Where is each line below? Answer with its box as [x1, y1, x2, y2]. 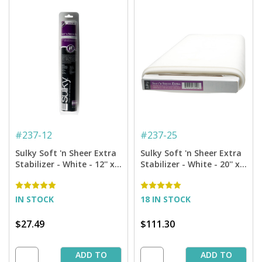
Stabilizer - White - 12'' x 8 [15, 158, 122, 170]
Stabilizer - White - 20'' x [140, 158, 240, 170]
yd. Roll [15, 170, 45, 181]
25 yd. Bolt [140, 170, 184, 181]
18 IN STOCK [140, 194, 191, 205]
